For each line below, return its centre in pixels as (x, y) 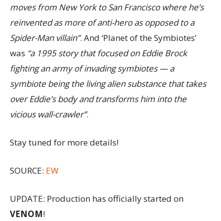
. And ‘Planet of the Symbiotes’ (138, 38)
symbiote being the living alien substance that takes (108, 84)
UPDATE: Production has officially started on (97, 199)
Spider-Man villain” (45, 38)
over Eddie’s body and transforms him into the (98, 99)
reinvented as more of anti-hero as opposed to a (102, 22)
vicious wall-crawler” (48, 114)
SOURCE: (28, 170)
